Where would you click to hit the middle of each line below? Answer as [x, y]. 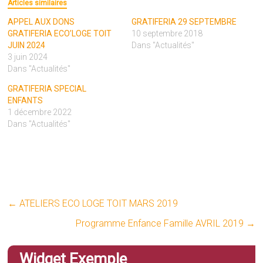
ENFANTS [26, 101]
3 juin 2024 [28, 57]
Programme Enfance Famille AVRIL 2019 [161, 224]
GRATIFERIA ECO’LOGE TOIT [60, 34]
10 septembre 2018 [167, 34]
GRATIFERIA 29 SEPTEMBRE [184, 22]
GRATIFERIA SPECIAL [47, 89]
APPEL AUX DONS [41, 22]
